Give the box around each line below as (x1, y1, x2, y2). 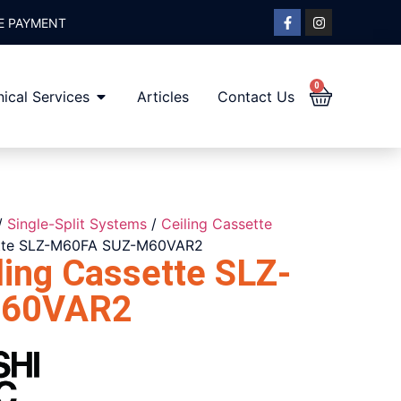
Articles (136, 87, 189, 106)
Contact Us (217, 87, 294, 106)
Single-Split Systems (6, 215, 147, 234)
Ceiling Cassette (160, 215, 272, 234)
